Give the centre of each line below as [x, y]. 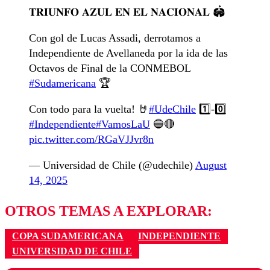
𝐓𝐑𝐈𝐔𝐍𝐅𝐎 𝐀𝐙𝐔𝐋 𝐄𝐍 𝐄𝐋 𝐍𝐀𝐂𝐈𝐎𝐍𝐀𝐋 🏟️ [127, 12]
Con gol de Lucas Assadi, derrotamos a [115, 38]
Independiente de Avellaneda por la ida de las [128, 53]
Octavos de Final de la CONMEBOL [110, 68]
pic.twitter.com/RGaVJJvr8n [91, 140]
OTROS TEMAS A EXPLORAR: [108, 211]
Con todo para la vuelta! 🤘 [89, 109]
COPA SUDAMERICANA [68, 236]
